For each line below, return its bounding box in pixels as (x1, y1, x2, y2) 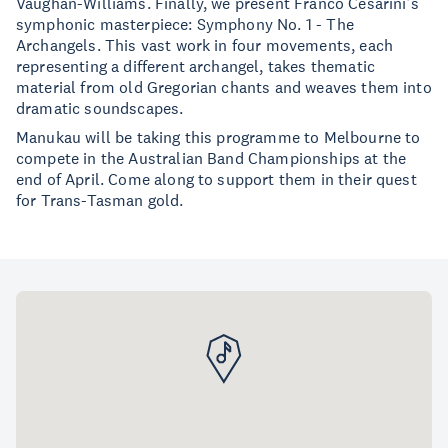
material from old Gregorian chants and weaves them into (16, 77, 432, 97)
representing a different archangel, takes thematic (16, 56, 376, 76)
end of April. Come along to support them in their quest (16, 169, 417, 189)
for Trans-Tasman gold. (16, 190, 184, 210)
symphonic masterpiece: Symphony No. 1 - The (16, 14, 354, 34)
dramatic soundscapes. (16, 98, 184, 118)
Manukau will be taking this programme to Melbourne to (16, 127, 421, 147)
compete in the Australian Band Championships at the (16, 148, 407, 168)
